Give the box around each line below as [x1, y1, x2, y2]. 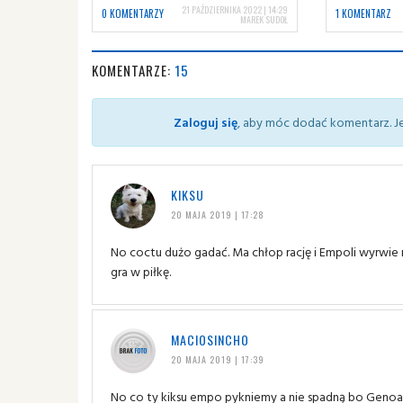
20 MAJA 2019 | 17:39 [170, 352, 264, 366]
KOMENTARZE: [92, 59, 175, 80]
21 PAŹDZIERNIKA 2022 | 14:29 [182, 2, 288, 16]
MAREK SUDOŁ [240, 12, 288, 26]
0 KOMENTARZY [102, 5, 164, 21]
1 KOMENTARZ [335, 5, 391, 21]
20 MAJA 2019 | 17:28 [170, 207, 264, 221]
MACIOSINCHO [170, 329, 249, 349]
